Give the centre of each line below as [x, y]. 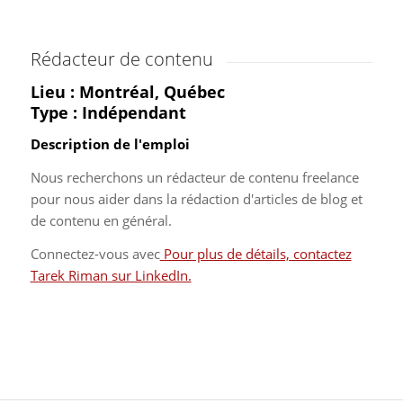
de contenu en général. [101, 220]
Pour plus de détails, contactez [255, 253]
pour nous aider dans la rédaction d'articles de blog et [196, 198]
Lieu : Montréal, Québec [127, 92]
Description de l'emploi [110, 144]
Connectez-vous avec [95, 253]
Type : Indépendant [108, 113]
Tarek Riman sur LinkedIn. [111, 275]
